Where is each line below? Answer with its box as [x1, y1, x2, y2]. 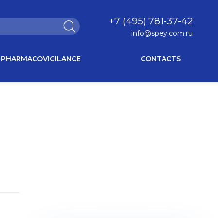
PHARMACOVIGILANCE [1, 54, 81, 63]
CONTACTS [141, 54, 181, 63]
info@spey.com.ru [131, 28, 193, 37]
